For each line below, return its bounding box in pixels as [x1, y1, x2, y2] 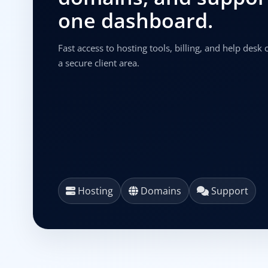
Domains [138, 184, 181, 197]
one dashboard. [57, 7, 213, 34]
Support [208, 184, 248, 197]
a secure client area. [57, 57, 139, 69]
